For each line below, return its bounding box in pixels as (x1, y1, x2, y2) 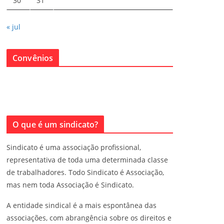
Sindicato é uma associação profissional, (6, 142, 141, 152)
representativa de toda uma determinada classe (6, 155, 168, 164)
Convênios (12, 52, 53, 63)
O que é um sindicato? (12, 119, 98, 130)
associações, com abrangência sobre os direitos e (6, 213, 171, 222)
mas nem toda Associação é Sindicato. (6, 180, 134, 189)
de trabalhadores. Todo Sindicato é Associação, (6, 167, 164, 177)
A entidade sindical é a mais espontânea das (6, 200, 156, 210)
